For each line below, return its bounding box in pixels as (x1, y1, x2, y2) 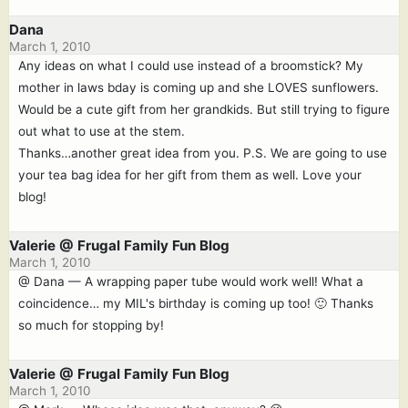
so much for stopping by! (18, 318, 164, 332)
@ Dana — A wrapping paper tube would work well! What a (18, 274, 363, 289)
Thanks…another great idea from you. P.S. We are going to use (18, 146, 387, 160)
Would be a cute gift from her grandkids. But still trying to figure (18, 102, 390, 117)
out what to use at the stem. (18, 124, 185, 138)
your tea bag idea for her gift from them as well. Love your (18, 168, 362, 182)
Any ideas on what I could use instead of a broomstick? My (18, 58, 363, 73)
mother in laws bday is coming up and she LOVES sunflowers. (18, 80, 379, 95)
